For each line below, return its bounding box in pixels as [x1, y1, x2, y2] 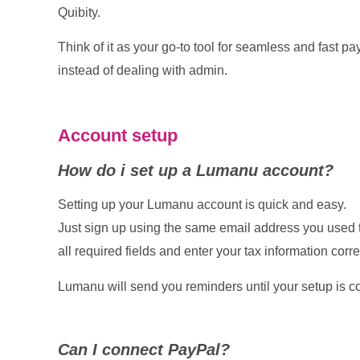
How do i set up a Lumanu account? [58, 162, 333, 180]
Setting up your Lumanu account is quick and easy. [58, 198, 346, 212]
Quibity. [58, 5, 100, 19]
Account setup [58, 125, 178, 146]
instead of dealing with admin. [58, 63, 227, 78]
